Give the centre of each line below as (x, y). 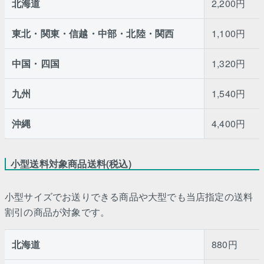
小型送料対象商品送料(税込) (71, 163)
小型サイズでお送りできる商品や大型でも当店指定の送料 (129, 196)
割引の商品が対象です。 (57, 212)
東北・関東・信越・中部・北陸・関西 (93, 33)
